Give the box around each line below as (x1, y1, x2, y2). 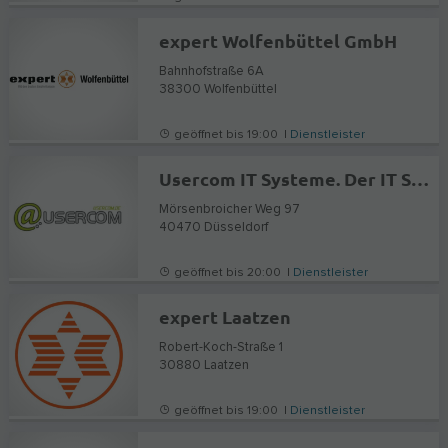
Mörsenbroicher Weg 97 (159, 202, 301, 216)
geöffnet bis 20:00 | (171, 266, 294, 279)
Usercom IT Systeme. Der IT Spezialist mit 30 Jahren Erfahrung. (411, 166, 430, 190)
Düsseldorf (204, 220, 269, 234)
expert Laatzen (159, 304, 292, 328)
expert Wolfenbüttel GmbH (159, 28, 398, 52)
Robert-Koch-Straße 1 (159, 340, 284, 354)
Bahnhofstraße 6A (159, 64, 265, 78)
